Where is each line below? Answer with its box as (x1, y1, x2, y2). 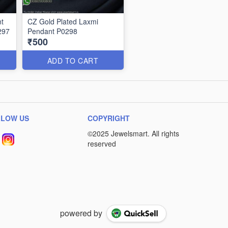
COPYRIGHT (88, 113, 130, 123)
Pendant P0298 (27, 26, 77, 36)
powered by (60, 207, 102, 219)
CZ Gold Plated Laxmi (27, 16, 98, 26)
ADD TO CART (47, 55, 99, 66)
